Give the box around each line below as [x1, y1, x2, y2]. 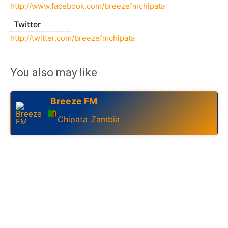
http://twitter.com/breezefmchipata [10, 33, 135, 43]
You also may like [10, 66, 97, 79]
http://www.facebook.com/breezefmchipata [10, 1, 165, 11]
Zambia [91, 113, 120, 124]
